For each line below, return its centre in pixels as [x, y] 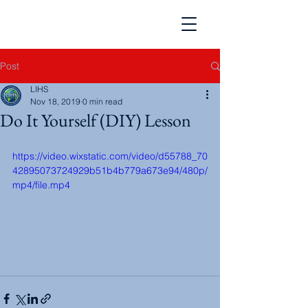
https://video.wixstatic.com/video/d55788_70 [110, 156]
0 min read [102, 101]
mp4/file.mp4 [41, 185]
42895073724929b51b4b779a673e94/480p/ [110, 170]
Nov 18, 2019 [55, 101]
